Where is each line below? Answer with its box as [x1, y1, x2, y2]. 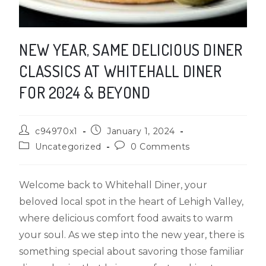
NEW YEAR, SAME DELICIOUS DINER [19, 39, 243, 59]
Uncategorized [35, 141, 102, 152]
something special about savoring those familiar [19, 245, 245, 257]
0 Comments [131, 141, 191, 152]
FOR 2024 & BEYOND [19, 82, 151, 102]
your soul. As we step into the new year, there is [19, 229, 245, 240]
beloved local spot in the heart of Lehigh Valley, [19, 195, 244, 207]
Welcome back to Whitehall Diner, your [19, 179, 208, 191]
